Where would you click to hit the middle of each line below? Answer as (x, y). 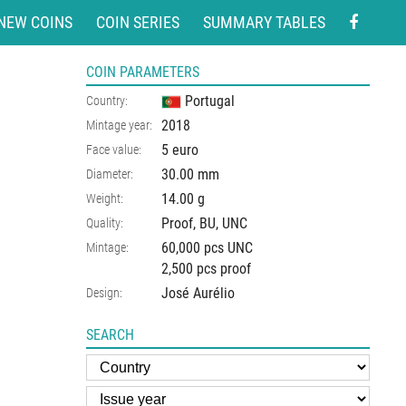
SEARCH (110, 335)
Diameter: (110, 174)
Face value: (114, 150)
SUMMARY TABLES (264, 22)
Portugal (210, 101)
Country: (107, 101)
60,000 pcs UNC (207, 248)
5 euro (180, 150)
